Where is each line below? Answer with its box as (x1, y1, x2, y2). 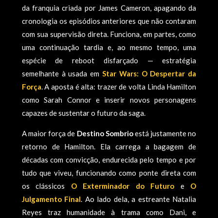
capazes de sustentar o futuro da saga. (21, 108, 145, 117)
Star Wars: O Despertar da (102, 69, 197, 78)
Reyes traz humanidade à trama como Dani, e (21, 207, 197, 217)
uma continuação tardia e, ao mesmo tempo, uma (21, 42, 197, 52)
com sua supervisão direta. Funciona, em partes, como (21, 29, 197, 38)
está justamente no (133, 128, 197, 138)
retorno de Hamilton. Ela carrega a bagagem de (21, 142, 197, 151)
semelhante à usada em (21, 69, 102, 78)
